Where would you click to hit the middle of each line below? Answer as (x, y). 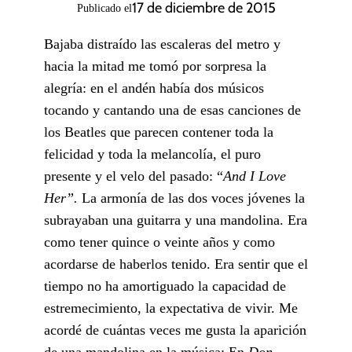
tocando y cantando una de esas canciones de (172, 110)
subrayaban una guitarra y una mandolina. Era (176, 220)
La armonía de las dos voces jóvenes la (193, 198)
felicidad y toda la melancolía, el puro (152, 154)
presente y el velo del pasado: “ (134, 176)
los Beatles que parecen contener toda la (159, 132)
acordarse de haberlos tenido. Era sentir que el (176, 264)
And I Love (255, 176)
